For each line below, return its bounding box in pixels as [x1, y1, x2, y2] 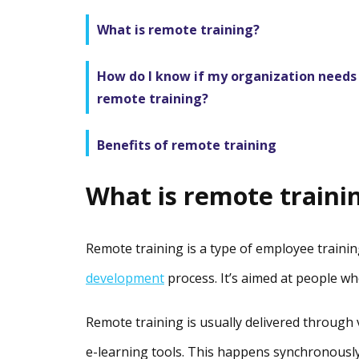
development [86, 269, 164, 288]
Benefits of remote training [97, 135, 276, 154]
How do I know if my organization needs [97, 67, 357, 85]
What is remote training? [97, 20, 260, 38]
